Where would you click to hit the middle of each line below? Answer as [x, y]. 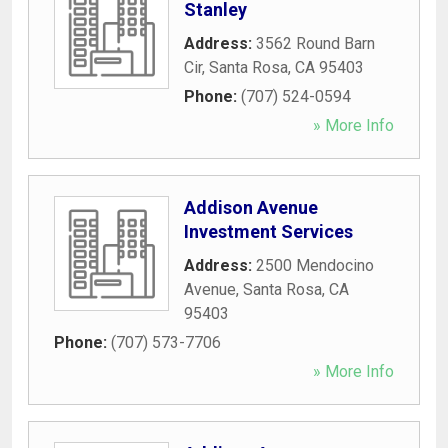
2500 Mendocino [315, 265]
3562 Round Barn [315, 43]
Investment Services [268, 231]
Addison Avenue [251, 207]
